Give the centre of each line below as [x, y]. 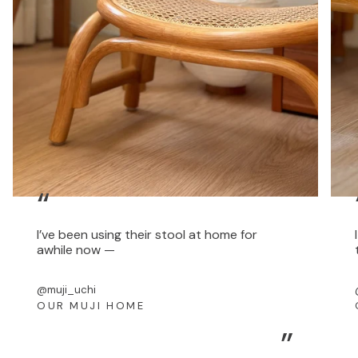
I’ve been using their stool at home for [147, 234]
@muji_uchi [66, 289]
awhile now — [76, 249]
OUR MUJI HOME [91, 305]
